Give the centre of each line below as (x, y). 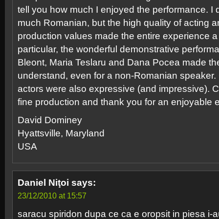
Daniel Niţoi (43, 183)
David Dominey (50, 120)
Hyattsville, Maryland (61, 133)
